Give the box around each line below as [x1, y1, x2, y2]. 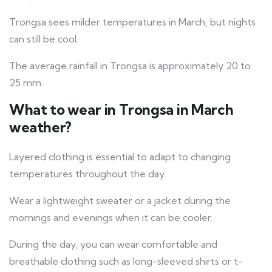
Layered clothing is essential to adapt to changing [9, 151, 231, 163]
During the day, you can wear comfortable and [9, 238, 217, 251]
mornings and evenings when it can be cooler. [9, 211, 212, 224]
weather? [9, 118, 72, 137]
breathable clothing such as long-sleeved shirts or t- [9, 255, 243, 268]
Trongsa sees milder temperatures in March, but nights [9, 16, 256, 29]
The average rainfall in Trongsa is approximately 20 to [9, 59, 251, 72]
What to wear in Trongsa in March [9, 100, 234, 119]
